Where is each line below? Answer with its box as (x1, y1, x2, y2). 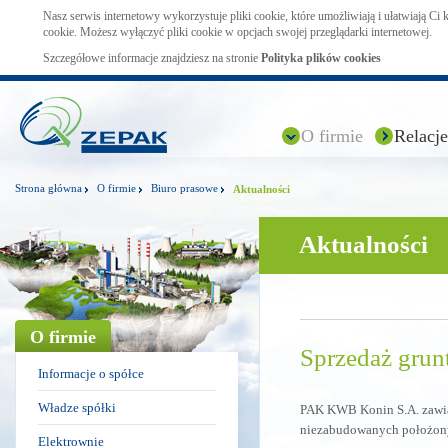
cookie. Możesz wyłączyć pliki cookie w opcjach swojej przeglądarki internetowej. (43, 25, 432, 39)
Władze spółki (38, 400, 116, 415)
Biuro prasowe (151, 182, 218, 194)
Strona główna (15, 182, 82, 194)
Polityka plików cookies (261, 51, 381, 65)
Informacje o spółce (38, 366, 144, 381)
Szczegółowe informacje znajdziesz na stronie (43, 51, 261, 65)
